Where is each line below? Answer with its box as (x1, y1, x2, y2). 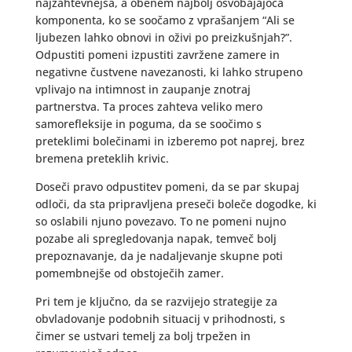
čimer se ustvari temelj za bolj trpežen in (35, 328, 251, 343)
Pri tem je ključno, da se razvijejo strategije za (35, 294, 277, 309)
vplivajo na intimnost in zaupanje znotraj (35, 82, 251, 97)
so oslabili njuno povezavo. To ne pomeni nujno (35, 214, 286, 229)
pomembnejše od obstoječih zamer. (35, 266, 224, 280)
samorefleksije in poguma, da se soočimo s (35, 116, 262, 131)
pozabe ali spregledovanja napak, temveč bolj (35, 231, 277, 246)
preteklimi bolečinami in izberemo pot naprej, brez (35, 134, 305, 148)
